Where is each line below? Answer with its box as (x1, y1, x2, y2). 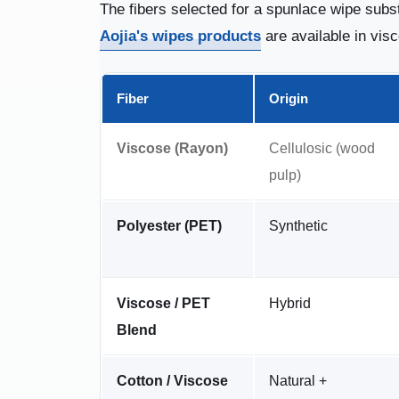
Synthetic (268, 217, 328, 233)
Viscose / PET (116, 295, 210, 311)
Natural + (268, 372, 327, 388)
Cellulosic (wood (268, 140, 375, 156)
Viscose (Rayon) (116, 140, 228, 156)
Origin (268, 90, 308, 106)
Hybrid (268, 295, 311, 311)
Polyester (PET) (116, 217, 222, 233)
